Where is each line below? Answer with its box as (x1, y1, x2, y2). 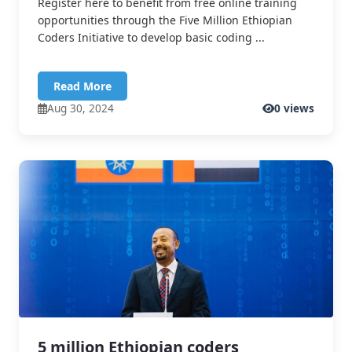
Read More (53, 79, 112, 94)
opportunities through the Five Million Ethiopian (38, 13, 292, 28)
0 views (274, 101, 314, 116)
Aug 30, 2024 (47, 101, 114, 116)
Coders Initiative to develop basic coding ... (38, 30, 265, 46)
